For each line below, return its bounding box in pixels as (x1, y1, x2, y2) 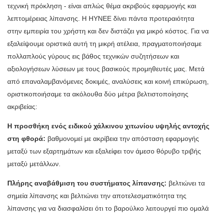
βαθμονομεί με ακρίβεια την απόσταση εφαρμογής (46, 135, 199, 143)
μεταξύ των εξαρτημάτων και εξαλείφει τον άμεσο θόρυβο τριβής (7, 147, 201, 155)
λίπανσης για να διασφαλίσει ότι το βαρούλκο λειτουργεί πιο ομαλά (7, 204, 209, 213)
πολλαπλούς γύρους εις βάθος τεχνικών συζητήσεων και (7, 52, 179, 61)
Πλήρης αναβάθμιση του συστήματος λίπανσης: (7, 179, 167, 187)
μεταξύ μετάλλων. (7, 160, 61, 168)
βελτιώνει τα (167, 179, 205, 187)
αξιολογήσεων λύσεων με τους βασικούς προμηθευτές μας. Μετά (7, 65, 204, 73)
